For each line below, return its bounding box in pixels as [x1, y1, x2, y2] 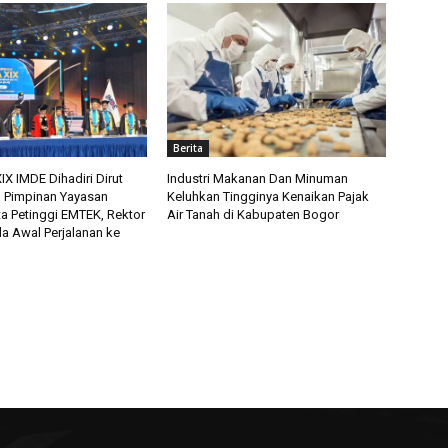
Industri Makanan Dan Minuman [167, 170, 349, 186]
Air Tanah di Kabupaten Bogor [167, 206, 340, 222]
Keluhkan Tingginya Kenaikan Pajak [167, 188, 370, 204]
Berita [173, 140, 204, 155]
